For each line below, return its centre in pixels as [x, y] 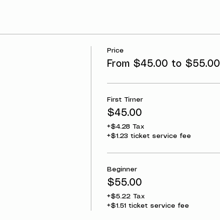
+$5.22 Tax [126, 196]
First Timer [125, 100]
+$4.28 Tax [125, 127]
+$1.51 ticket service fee [148, 206]
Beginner [122, 169]
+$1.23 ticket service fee [149, 136]
